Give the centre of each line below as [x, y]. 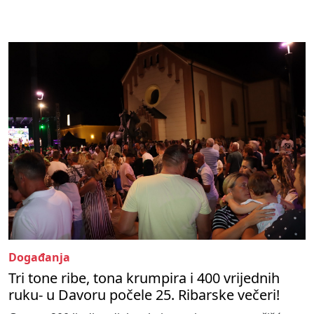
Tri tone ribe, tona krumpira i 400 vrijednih [144, 278]
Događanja [39, 258]
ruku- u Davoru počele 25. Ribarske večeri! [144, 295]
